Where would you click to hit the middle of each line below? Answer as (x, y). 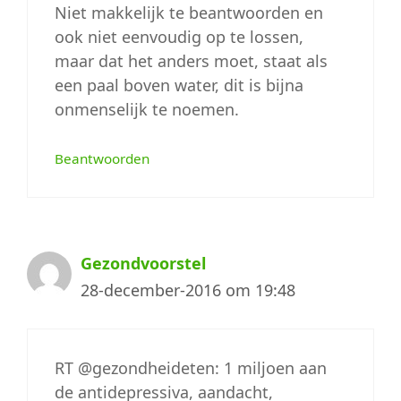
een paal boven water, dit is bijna (179, 85)
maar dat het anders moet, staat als (191, 61)
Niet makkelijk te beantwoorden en (189, 13)
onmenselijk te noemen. (147, 109)
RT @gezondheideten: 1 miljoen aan (191, 368)
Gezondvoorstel (143, 263)
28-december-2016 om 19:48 (188, 290)
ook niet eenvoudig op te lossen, (179, 37)
